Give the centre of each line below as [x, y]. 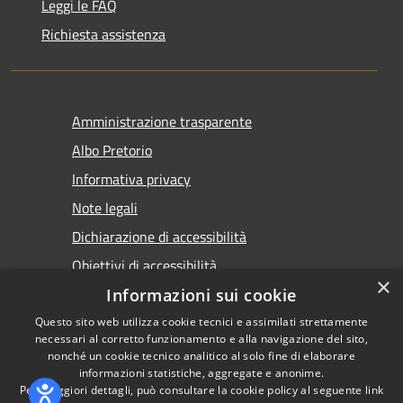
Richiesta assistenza [103, 34]
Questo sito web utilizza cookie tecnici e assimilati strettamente [201, 322]
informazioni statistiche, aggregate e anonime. [201, 373]
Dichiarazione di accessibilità [159, 236]
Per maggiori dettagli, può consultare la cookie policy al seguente [192, 390]
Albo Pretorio [112, 150]
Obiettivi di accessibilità [144, 265]
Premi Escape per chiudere [282, 291]
